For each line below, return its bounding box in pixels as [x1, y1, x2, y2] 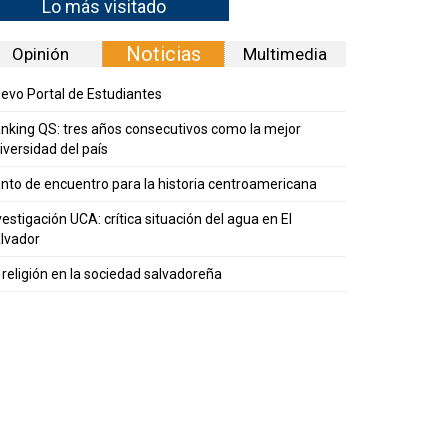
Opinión [11, 44, 69, 64]
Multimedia [243, 44, 328, 64]
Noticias [125, 42, 201, 66]
